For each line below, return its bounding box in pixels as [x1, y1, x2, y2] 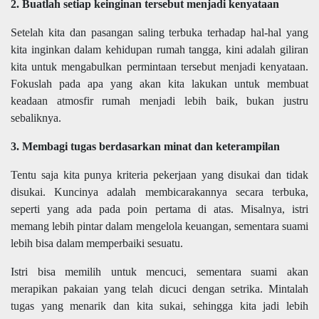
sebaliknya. [11, 112, 61, 125]
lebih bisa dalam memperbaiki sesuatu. [11, 237, 183, 250]
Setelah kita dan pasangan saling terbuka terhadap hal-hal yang [11, 26, 308, 39]
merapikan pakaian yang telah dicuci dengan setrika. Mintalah [11, 283, 308, 296]
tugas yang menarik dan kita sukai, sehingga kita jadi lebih [11, 300, 308, 313]
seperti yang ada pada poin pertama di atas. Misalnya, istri [11, 203, 308, 216]
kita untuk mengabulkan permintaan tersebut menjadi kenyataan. [11, 61, 308, 73]
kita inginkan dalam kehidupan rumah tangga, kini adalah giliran [11, 43, 308, 56]
